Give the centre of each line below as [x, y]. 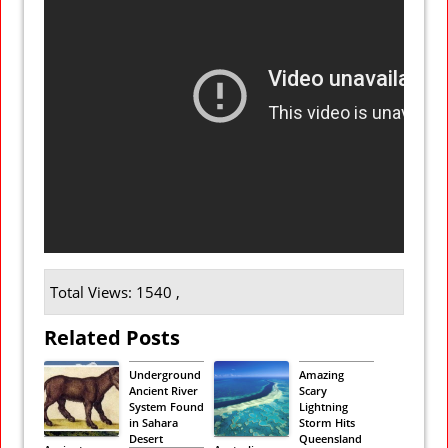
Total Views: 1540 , [115, 291]
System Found [166, 406]
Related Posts [112, 337]
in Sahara [153, 422]
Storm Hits [327, 422]
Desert [146, 438]
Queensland [330, 438]
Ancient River [163, 390]
